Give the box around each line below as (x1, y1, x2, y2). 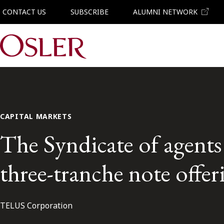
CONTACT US (2, 7, 46, 16)
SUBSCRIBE (70, 7, 108, 16)
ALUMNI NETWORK (133, 7, 197, 16)
